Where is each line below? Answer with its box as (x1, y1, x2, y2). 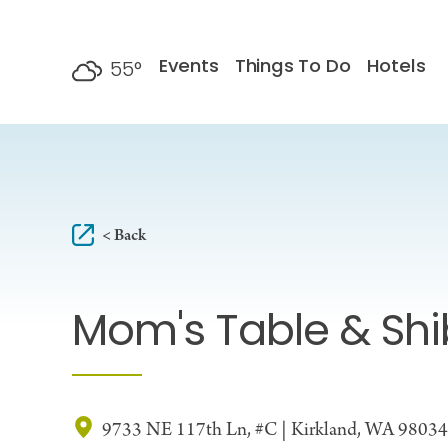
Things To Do (234, 51, 351, 83)
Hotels (366, 51, 426, 83)
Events (158, 51, 219, 83)
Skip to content (24, 22, 140, 47)
